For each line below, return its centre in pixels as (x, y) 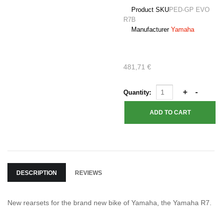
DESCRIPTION (37, 173)
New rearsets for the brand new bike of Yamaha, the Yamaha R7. (110, 203)
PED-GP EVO (190, 10)
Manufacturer (150, 29)
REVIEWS (88, 173)
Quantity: (139, 92)
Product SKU (150, 10)
